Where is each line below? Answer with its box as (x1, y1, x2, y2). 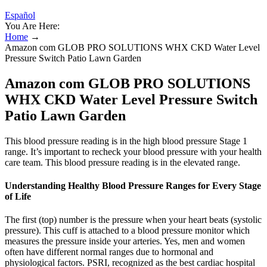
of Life (5, 191, 31, 202)
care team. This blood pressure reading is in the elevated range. (5, 157, 240, 167)
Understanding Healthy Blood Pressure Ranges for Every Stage (5, 181, 261, 191)
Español (5, 10, 35, 20)
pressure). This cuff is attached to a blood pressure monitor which (5, 225, 250, 236)
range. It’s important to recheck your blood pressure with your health (5, 146, 262, 157)
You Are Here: (5, 21, 60, 31)
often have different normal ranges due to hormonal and (5, 247, 213, 257)
